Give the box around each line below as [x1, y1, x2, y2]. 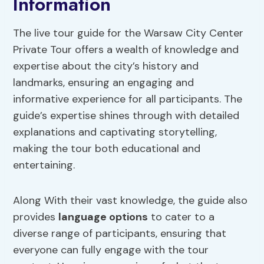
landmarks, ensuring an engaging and [13, 75, 194, 90]
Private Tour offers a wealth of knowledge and [13, 42, 239, 57]
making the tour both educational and [13, 141, 201, 156]
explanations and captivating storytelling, [13, 125, 217, 140]
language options [58, 210, 148, 225]
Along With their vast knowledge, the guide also [13, 193, 248, 208]
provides [13, 210, 59, 225]
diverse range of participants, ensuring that [13, 226, 227, 241]
